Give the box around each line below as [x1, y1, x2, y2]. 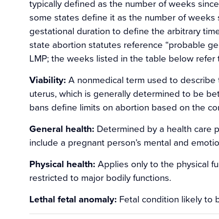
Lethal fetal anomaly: [29, 192, 117, 206]
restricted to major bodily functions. [29, 171, 171, 184]
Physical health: [29, 157, 95, 171]
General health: [29, 122, 94, 136]
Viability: [29, 73, 66, 87]
